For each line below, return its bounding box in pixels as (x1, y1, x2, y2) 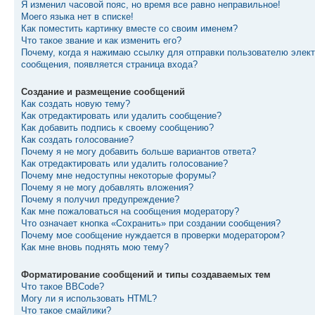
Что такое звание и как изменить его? (21, 35, 181, 46)
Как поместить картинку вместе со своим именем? (21, 23, 238, 34)
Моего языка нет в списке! (21, 11, 134, 22)
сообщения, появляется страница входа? (21, 59, 198, 70)
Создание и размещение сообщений (21, 86, 185, 97)
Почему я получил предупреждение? (21, 194, 179, 205)
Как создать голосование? (21, 134, 134, 145)
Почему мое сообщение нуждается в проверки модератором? (21, 230, 285, 240)
